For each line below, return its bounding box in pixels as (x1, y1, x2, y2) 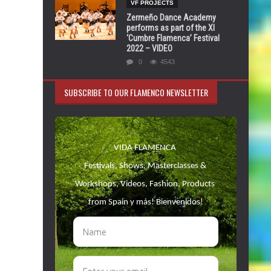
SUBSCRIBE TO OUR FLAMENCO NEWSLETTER (64, 86, 208, 99)
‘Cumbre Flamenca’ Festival (126, 33, 220, 43)
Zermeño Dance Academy (126, 13, 216, 22)
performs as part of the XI (126, 23, 215, 33)
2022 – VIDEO (126, 44, 172, 53)
